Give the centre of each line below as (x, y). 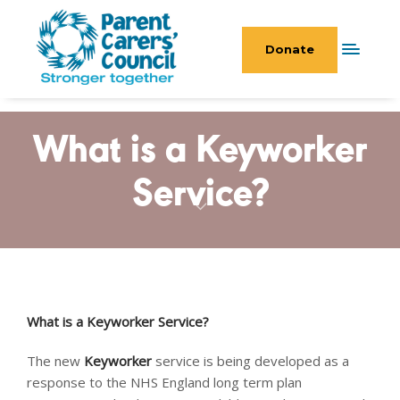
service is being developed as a (252, 361)
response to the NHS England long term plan (164, 382)
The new (55, 361)
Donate (290, 49)
